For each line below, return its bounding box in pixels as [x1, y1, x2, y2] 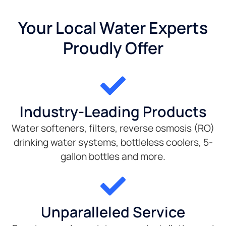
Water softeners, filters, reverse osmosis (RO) [12, 122, 214, 135]
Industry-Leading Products [20, 101, 206, 122]
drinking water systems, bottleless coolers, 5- [13, 136, 213, 149]
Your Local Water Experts [18, 17, 208, 39]
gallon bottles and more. [61, 150, 165, 163]
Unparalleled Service [41, 202, 185, 222]
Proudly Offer [63, 37, 163, 60]
